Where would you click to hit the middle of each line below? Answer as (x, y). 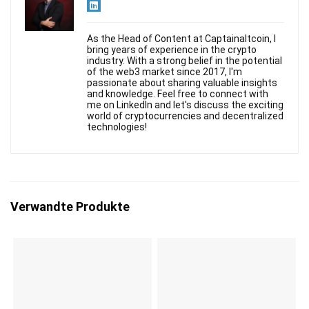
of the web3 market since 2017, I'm (165, 72)
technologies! (117, 127)
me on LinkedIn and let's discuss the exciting (185, 105)
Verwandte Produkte (70, 207)
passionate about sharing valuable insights (182, 83)
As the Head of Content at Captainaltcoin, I (181, 39)
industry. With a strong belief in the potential (185, 61)
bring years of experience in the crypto (172, 50)
